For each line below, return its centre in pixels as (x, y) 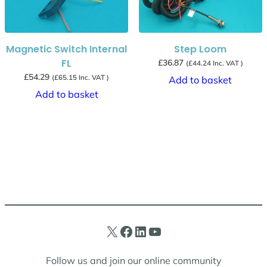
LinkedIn (137, 231)
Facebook (122, 231)
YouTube (151, 231)
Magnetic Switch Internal (67, 49)
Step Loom (201, 49)
